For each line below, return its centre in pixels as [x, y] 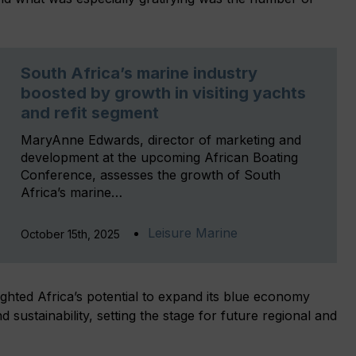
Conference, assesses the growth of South [151, 174]
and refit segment [90, 112]
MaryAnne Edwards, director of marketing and [161, 139]
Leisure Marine [193, 232]
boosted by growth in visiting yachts [163, 93]
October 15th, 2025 [70, 234]
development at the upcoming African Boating [159, 157]
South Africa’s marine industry [139, 73]
